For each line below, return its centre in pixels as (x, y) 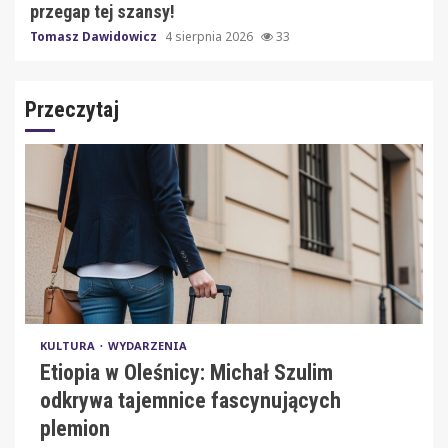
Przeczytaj (72, 109)
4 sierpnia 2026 (210, 36)
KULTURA (69, 345)
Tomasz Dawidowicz (95, 36)
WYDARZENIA (147, 345)
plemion (75, 428)
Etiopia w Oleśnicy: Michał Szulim (186, 372)
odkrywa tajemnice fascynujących (190, 400)
